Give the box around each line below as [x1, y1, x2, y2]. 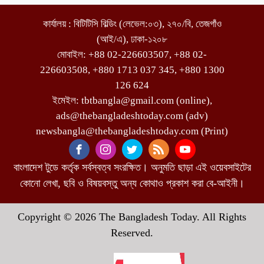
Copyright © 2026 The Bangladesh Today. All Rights [18, 211, 246, 223]
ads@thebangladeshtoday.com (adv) [56, 110, 208, 121]
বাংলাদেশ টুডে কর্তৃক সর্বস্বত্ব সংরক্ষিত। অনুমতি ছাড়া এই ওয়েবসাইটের [13, 161, 251, 173]
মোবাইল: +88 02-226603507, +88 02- [57, 49, 207, 60]
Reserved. [111, 227, 153, 239]
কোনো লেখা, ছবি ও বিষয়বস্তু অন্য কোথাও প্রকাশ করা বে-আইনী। [19, 177, 245, 189]
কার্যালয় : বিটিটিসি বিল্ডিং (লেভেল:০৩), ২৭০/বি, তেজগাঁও [42, 18, 222, 29]
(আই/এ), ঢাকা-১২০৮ [97, 34, 167, 45]
